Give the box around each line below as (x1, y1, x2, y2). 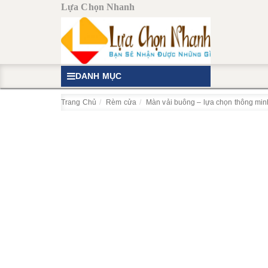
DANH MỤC (75, 71, 121, 81)
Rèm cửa (106, 98, 136, 106)
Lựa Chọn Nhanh (61, 2, 135, 12)
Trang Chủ (61, 98, 96, 106)
